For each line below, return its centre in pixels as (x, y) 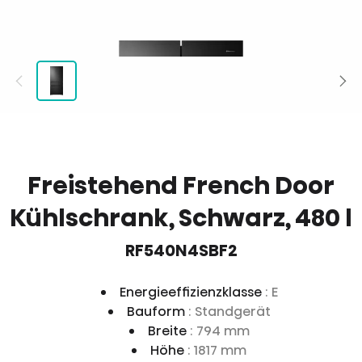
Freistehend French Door (181, 186)
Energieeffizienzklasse (192, 292)
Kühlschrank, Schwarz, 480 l (181, 218)
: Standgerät (229, 311)
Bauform (157, 311)
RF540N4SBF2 (181, 250)
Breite (168, 331)
